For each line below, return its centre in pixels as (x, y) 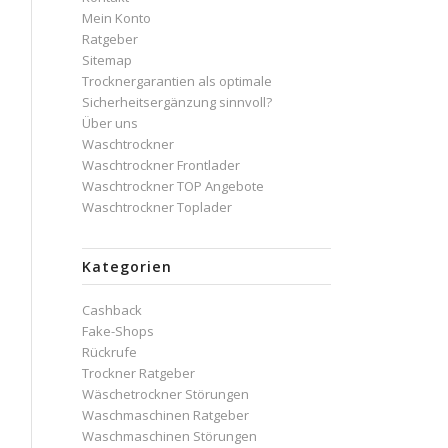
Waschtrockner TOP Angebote (173, 186)
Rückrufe (110, 352)
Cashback (112, 310)
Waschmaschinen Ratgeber (166, 415)
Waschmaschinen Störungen (170, 436)
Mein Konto (117, 18)
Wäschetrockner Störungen (166, 394)
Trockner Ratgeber (139, 373)
